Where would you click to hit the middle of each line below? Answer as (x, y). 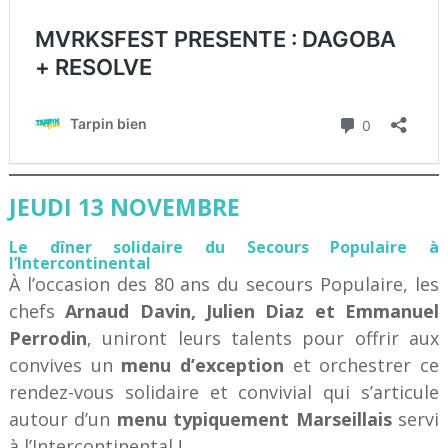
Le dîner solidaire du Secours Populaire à (224, 246)
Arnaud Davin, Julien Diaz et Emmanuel (252, 310)
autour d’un (62, 418)
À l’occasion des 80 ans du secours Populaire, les (224, 283)
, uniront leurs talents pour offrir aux (263, 337)
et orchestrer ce (362, 364)
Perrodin (47, 337)
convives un (65, 364)
